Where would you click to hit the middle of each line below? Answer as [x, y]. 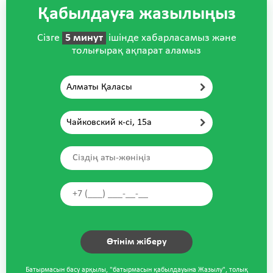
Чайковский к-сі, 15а [109, 122]
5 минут [84, 38]
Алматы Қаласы [99, 87]
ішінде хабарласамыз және [171, 38]
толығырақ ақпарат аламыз [136, 51]
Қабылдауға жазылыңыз [136, 14]
